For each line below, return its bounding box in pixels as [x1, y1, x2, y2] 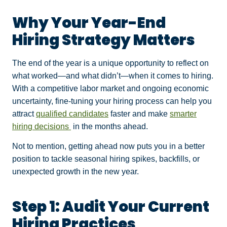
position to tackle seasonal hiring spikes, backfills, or [12, 154, 200, 163]
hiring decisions [12, 122, 71, 131]
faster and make [108, 109, 170, 118]
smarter [170, 109, 197, 118]
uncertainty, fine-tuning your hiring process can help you [12, 96, 212, 105]
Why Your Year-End [12, 12, 166, 33]
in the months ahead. [71, 122, 150, 131]
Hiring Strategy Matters [12, 29, 198, 50]
